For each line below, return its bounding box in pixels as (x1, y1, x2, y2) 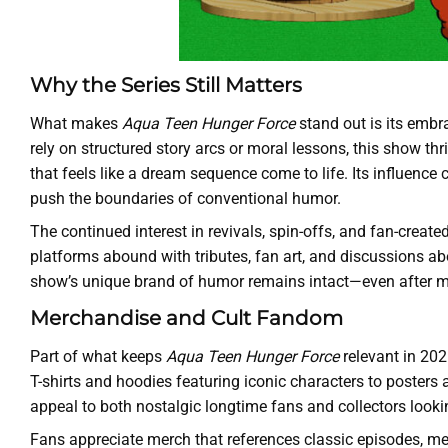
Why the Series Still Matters (30, 72, 302, 97)
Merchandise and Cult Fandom (30, 305, 343, 330)
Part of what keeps (30, 346, 166, 366)
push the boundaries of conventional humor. (30, 188, 341, 208)
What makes (30, 113, 122, 133)
